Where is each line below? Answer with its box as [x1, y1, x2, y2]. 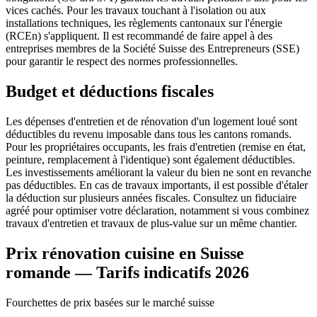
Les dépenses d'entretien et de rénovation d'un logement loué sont [6, 115, 297, 128]
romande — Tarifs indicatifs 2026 [6, 263, 249, 282]
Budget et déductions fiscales [6, 82, 214, 101]
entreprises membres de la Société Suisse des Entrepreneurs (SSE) [6, 42, 299, 55]
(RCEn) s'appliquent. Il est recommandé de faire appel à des [6, 30, 272, 42]
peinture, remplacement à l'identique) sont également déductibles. [6, 154, 295, 166]
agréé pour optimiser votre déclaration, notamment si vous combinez [6, 204, 309, 217]
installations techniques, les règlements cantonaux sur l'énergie [6, 17, 282, 30]
